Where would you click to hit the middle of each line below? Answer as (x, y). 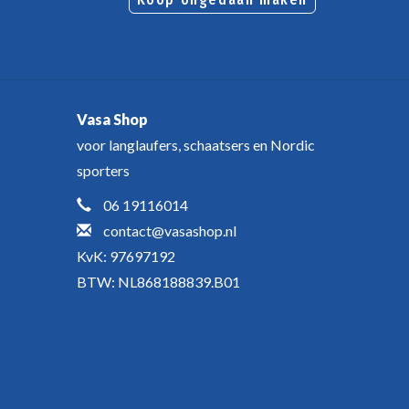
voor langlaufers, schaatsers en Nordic (195, 145)
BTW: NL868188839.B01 (158, 282)
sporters (103, 171)
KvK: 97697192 (126, 257)
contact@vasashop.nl (169, 231)
